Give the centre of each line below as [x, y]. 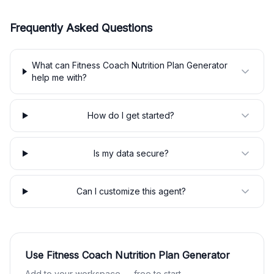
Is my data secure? [131, 153]
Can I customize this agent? [131, 191]
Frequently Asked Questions [81, 28]
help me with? [59, 77]
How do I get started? [131, 115]
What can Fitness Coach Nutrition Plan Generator [129, 65]
